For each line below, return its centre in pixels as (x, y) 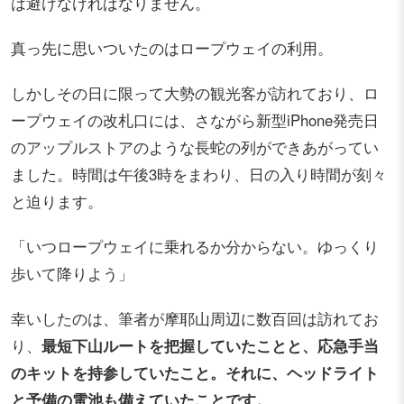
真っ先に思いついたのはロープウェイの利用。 (172, 48)
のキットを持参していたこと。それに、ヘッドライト (195, 373)
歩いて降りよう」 (72, 274)
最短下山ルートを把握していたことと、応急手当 (210, 346)
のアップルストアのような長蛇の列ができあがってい (195, 147)
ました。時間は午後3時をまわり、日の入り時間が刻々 (199, 174)
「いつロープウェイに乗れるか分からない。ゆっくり (195, 247)
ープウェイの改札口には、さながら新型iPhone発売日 (195, 120)
